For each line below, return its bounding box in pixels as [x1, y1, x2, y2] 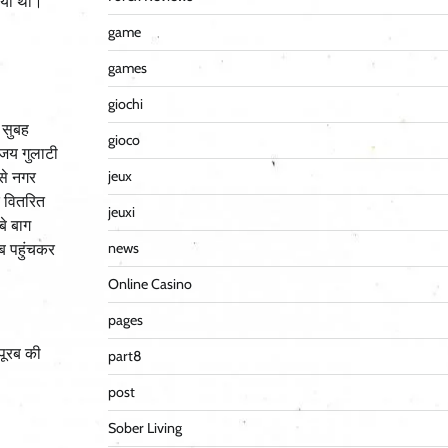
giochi [107, 95, 143, 114]
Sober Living [107, 419, 182, 438]
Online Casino [107, 275, 192, 294]
